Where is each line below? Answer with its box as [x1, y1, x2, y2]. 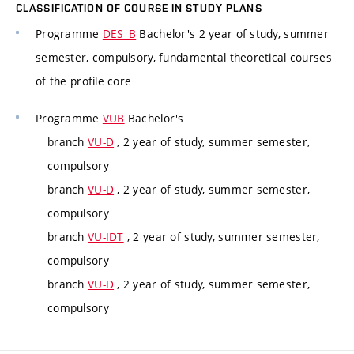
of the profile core [36, 73, 132, 88]
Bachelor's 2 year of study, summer [136, 25, 330, 41]
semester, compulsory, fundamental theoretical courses [36, 49, 332, 65]
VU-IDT [87, 229, 124, 245]
